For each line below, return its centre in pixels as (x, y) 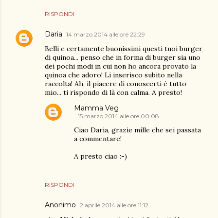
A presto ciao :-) (100, 156)
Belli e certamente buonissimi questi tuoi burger (124, 49)
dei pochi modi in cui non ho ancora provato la (120, 66)
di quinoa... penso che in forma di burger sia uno (123, 57)
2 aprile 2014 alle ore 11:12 (114, 205)
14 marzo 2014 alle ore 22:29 (106, 34)
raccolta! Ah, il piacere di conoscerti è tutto (116, 84)
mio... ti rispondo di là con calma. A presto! (113, 92)
